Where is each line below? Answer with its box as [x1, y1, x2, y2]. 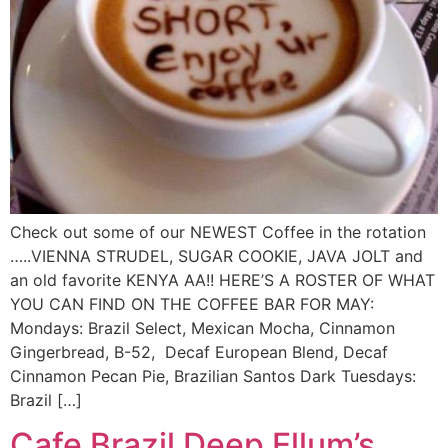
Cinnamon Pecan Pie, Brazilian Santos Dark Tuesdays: [10, 365, 416, 386]
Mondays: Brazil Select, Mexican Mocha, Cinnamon [10, 317, 395, 338]
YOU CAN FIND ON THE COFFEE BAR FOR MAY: [10, 293, 374, 314]
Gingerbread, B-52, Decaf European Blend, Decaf [10, 341, 388, 362]
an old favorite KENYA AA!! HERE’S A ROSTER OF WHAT [10, 269, 435, 290]
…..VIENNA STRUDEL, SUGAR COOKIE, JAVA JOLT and [10, 245, 423, 266]
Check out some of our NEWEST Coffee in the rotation [10, 221, 426, 242]
